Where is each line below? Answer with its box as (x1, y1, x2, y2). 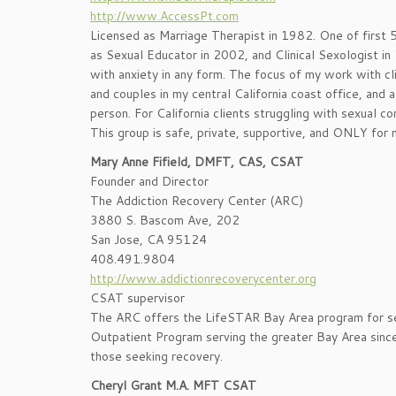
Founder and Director (90, 172, 209, 190)
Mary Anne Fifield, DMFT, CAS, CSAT (90, 153, 303, 171)
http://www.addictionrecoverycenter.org (90, 270, 316, 287)
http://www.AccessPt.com (90, 7, 239, 25)
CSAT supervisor (90, 289, 185, 307)
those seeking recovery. (90, 347, 223, 365)
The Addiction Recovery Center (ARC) (90, 192, 303, 209)
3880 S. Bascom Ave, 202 (90, 211, 240, 229)
